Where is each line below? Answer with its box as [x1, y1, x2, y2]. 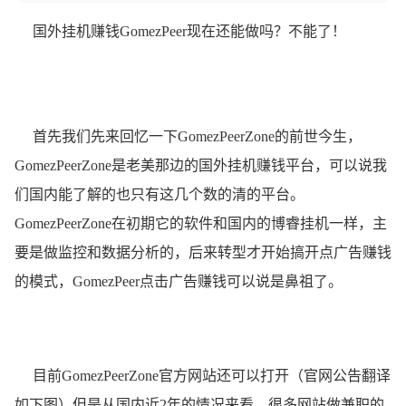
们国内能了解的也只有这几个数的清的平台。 [14, 186, 304, 202]
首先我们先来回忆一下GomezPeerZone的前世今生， [14, 128, 362, 144]
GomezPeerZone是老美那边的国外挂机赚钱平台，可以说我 [14, 157, 387, 173]
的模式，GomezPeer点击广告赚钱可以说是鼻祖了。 [14, 273, 343, 289]
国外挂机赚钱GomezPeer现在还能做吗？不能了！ [14, 23, 346, 39]
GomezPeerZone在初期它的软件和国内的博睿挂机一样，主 [14, 215, 387, 231]
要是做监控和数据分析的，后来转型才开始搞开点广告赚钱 [14, 244, 391, 260]
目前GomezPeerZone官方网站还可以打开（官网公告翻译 [14, 367, 391, 383]
